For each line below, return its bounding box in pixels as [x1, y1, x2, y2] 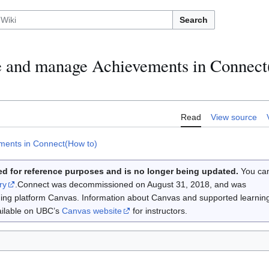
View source [211, 112, 257, 122]
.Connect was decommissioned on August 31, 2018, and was [14, 180, 246, 190]
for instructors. [130, 206, 187, 216]
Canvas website [61, 206, 122, 216]
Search [180, 15, 208, 25]
